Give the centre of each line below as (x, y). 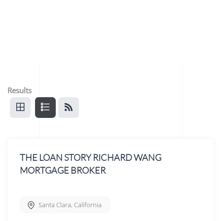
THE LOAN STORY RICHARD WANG (91, 158)
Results (19, 90)
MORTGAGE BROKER (63, 170)
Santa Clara (55, 205)
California (88, 205)
